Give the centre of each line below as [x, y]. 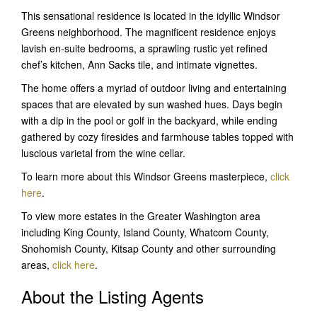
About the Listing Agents [113, 296]
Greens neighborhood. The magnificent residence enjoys [149, 32]
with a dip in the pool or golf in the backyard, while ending [149, 121]
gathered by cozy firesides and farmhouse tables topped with [157, 137]
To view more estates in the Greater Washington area [141, 216]
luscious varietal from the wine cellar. [103, 153]
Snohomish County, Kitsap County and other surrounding [149, 249]
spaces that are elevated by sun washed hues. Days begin [152, 104]
